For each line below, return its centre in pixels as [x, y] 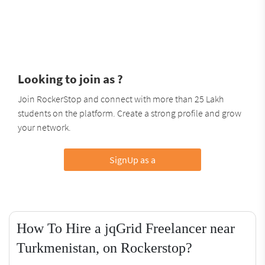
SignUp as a [132, 159]
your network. [44, 127]
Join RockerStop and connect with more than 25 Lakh [121, 98]
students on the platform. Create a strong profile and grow [130, 113]
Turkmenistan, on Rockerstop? [104, 248]
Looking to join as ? [70, 79]
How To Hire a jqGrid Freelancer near [126, 228]
